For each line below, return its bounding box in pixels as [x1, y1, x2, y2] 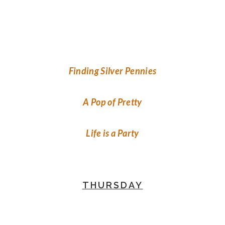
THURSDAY [82, 179, 143, 190]
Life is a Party [86, 127, 139, 139]
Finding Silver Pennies [68, 65, 157, 76]
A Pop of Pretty [83, 96, 142, 107]
